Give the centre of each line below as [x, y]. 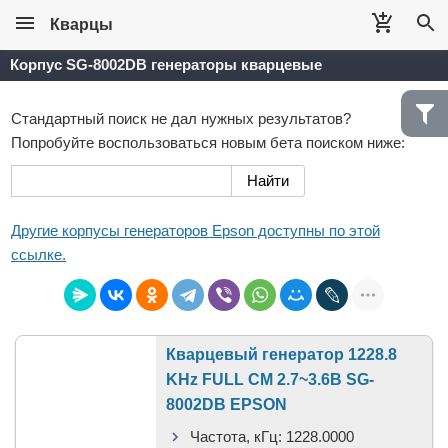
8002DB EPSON [226, 404]
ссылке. [38, 254]
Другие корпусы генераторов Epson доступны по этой [195, 230]
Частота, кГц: [236, 436]
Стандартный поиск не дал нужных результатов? [181, 118]
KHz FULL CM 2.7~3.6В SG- [270, 379]
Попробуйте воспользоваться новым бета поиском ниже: [208, 142]
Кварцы [81, 24]
